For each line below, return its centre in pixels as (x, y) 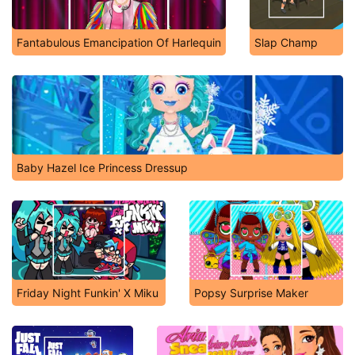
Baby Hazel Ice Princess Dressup (102, 168)
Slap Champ (286, 42)
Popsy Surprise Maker (251, 293)
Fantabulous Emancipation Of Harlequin (119, 42)
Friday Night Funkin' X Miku (88, 293)
